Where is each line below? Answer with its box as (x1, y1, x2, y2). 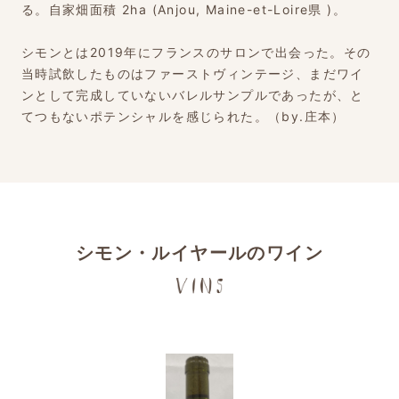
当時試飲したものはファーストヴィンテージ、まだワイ (20, 65, 364, 81)
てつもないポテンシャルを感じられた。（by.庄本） (20, 108, 346, 124)
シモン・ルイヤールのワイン (75, 242, 324, 265)
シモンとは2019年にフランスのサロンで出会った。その (20, 44, 371, 60)
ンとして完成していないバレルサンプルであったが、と (20, 86, 364, 102)
